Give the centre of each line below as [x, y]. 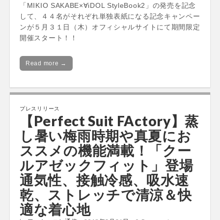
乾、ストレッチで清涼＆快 [106, 195]
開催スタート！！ [49, 38]
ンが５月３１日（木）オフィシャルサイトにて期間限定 [110, 27]
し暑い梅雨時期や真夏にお [106, 136]
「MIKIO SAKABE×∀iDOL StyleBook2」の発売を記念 [108, 6]
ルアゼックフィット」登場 [107, 165]
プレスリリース [40, 109]
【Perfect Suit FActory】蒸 [110, 121]
